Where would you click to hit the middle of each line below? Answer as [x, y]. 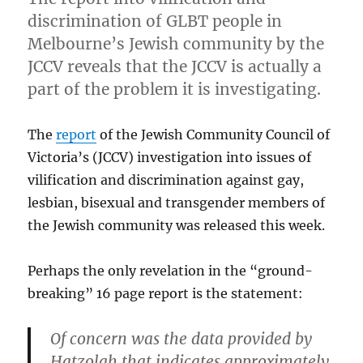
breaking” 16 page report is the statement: [166, 293]
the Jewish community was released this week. [177, 225]
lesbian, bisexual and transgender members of [177, 202]
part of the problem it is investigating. [175, 89]
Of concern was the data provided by [181, 338]
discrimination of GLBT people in [155, 21]
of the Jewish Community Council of [214, 134]
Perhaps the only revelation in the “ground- [171, 270]
